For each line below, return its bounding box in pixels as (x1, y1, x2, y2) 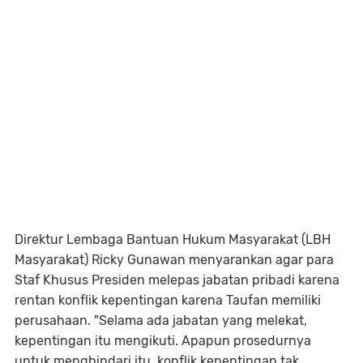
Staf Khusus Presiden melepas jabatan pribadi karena (15, 272, 340, 288)
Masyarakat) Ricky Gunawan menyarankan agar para (15, 252, 334, 267)
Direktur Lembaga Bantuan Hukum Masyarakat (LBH (15, 232, 331, 247)
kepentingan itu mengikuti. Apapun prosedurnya (15, 333, 311, 348)
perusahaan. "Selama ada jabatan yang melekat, (15, 313, 307, 328)
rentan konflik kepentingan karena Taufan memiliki (15, 293, 321, 308)
